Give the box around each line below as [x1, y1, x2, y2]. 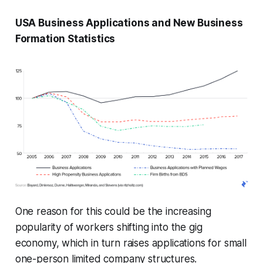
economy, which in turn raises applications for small [15, 237, 247, 249]
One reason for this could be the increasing [15, 205, 211, 218]
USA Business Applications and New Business [15, 17, 243, 29]
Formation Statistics [15, 33, 116, 45]
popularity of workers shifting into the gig [15, 221, 203, 234]
